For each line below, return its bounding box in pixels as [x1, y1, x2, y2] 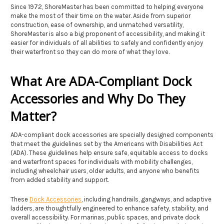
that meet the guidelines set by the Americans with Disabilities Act [10, 139, 202, 147]
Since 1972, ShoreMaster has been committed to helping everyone [10, 2, 203, 10]
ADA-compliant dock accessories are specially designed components [10, 130, 213, 138]
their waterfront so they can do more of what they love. [10, 47, 169, 55]
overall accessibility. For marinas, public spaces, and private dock [10, 213, 200, 221]
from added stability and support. [10, 175, 109, 183]
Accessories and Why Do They [10, 89, 185, 107]
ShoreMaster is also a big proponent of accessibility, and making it [10, 29, 205, 37]
